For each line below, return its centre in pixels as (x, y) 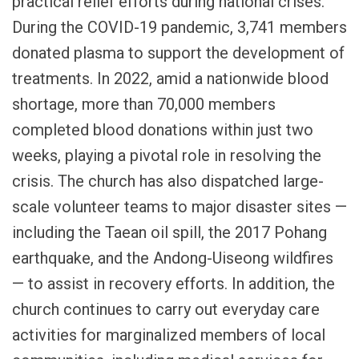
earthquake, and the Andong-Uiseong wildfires (173, 258)
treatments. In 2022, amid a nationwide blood (170, 78)
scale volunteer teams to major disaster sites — (179, 206)
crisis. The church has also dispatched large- (168, 181)
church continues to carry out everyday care (166, 309)
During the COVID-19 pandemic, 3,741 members (179, 27)
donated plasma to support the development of (178, 52)
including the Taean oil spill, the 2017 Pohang (169, 232)
